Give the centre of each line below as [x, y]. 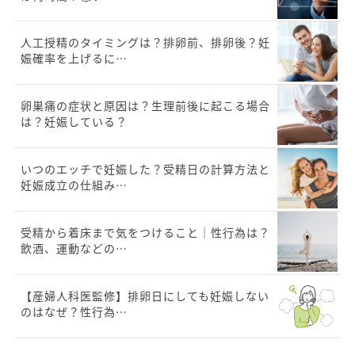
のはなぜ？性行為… [74, 312]
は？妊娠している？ [74, 122]
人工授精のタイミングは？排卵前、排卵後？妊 [145, 42]
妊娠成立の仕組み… [74, 185]
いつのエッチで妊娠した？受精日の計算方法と [145, 169]
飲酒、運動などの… [74, 248]
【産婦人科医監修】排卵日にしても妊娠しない [145, 296]
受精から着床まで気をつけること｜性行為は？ [145, 233]
